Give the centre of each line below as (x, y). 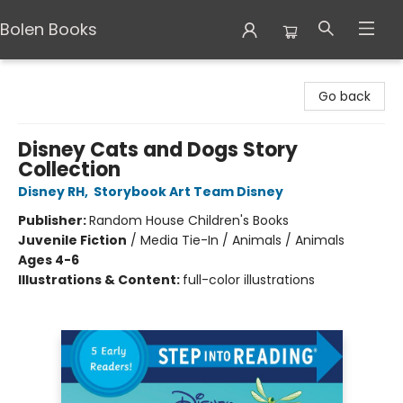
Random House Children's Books (189, 220)
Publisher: (54, 220)
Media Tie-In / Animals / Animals (242, 240)
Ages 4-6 (49, 260)
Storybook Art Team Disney (188, 192)
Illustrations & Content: (100, 280)
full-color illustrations (249, 280)
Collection (69, 170)
